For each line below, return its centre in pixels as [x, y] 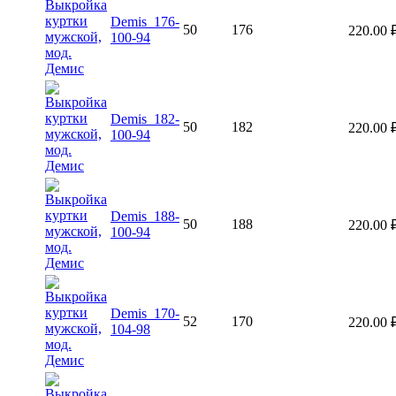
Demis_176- [145, 21]
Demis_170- [145, 313]
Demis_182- [145, 118]
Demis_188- [145, 216]
